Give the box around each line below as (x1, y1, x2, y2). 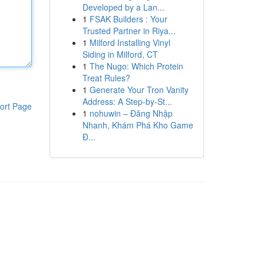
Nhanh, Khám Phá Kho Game (82, 119, 193, 131)
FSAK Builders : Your (89, 13, 167, 25)
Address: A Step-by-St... (82, 95, 172, 107)
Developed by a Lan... (82, 1, 164, 13)
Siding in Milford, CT (82, 48, 158, 60)
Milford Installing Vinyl (89, 37, 170, 48)
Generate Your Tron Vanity (89, 84, 189, 95)
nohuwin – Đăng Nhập (89, 107, 173, 119)
